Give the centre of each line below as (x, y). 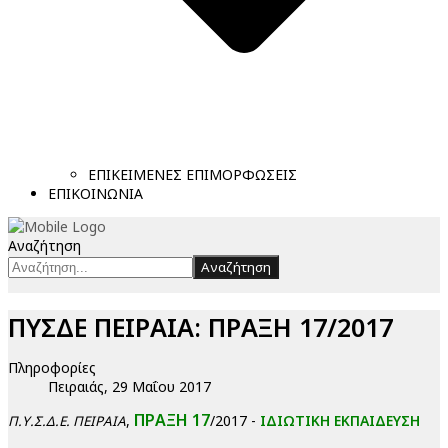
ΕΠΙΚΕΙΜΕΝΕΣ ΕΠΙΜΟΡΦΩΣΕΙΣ (192, 175)
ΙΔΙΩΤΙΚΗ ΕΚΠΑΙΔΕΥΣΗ (340, 421)
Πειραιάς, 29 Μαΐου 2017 (129, 387)
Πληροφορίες (52, 368)
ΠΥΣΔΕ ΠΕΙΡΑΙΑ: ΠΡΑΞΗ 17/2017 (200, 327)
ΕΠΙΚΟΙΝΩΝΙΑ (95, 194)
